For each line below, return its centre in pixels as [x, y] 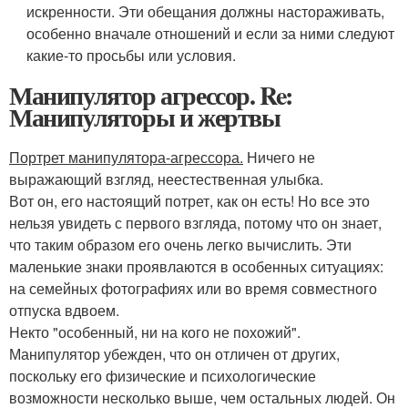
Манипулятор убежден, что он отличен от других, [174, 353]
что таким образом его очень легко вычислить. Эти [180, 244]
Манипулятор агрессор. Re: [151, 95]
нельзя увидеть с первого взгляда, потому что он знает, [195, 222]
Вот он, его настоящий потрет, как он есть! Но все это [189, 200]
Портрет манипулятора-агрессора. [126, 157]
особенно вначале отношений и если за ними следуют [211, 33]
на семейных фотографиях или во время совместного [193, 288]
